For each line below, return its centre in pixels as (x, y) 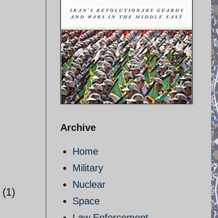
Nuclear (89, 184)
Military (88, 168)
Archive (78, 127)
